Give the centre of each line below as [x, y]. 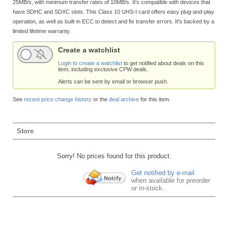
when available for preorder [171, 181]
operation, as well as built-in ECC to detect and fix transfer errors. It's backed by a [113, 21]
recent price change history [58, 99]
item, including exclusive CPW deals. [103, 69]
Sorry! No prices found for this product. [114, 156]
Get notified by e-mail [163, 173]
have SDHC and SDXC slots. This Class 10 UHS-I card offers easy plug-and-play [113, 11]
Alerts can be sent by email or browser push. [113, 82]
